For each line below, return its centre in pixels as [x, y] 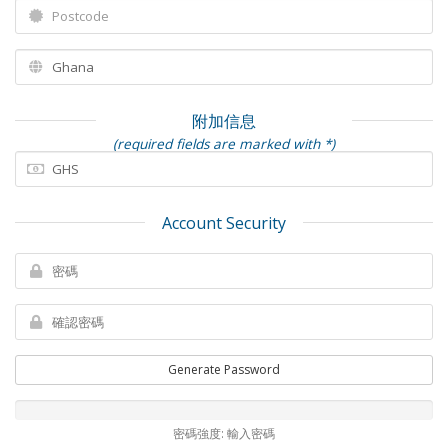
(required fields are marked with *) [224, 143]
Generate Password [224, 369]
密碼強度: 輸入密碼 [224, 433]
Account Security [224, 223]
